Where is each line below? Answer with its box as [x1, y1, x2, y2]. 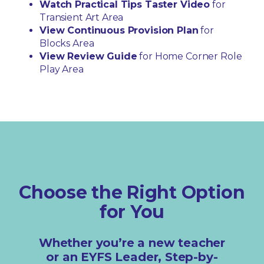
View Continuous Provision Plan [39, 24, 199, 36]
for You [99, 200, 165, 223]
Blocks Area [39, 37, 94, 49]
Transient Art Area [39, 11, 124, 23]
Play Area [39, 63, 84, 75]
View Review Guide [39, 50, 137, 62]
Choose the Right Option [19, 181, 245, 203]
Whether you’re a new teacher [39, 235, 225, 250]
